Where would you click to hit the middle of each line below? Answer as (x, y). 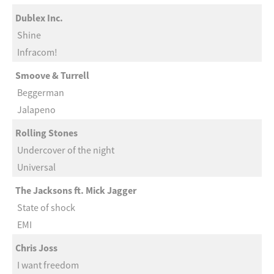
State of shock (46, 207)
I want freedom (48, 265)
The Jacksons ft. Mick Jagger (76, 190)
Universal (36, 167)
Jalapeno (36, 109)
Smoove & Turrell (52, 75)
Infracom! (37, 52)
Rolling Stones (46, 133)
